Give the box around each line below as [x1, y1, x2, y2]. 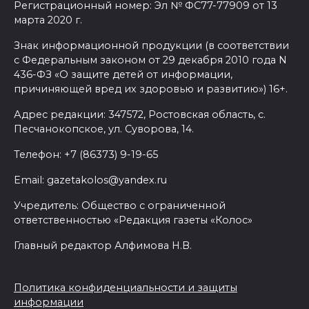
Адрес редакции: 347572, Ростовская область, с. [14, 108, 266, 121]
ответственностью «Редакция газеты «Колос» [14, 213, 252, 226]
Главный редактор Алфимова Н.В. [14, 239, 192, 252]
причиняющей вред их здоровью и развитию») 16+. [14, 82, 288, 95]
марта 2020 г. [14, 13, 82, 26]
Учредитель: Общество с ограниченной [14, 199, 226, 212]
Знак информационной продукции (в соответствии [14, 39, 289, 52]
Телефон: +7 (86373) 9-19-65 [14, 148, 158, 161]
